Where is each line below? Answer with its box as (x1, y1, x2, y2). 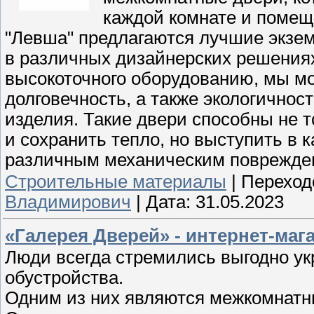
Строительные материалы (5, 171, 226, 191)
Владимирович (5, 191, 131, 212)
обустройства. (5, 267, 123, 287)
